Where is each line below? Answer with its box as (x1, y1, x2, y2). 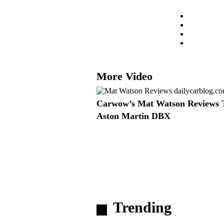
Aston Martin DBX (96, 110, 170, 121)
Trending (113, 198, 171, 215)
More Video (96, 69, 152, 82)
